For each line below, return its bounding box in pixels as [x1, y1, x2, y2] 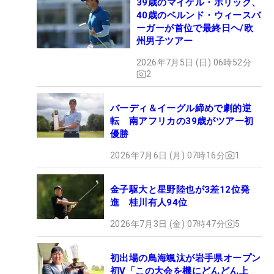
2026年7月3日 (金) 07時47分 [110, 218, 225, 229]
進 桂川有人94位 [110, 196, 188, 208]
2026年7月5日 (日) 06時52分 [136, 57, 251, 67]
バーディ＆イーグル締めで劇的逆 [110, 102, 251, 114]
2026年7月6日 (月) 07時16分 [110, 150, 225, 160]
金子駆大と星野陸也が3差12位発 [110, 183, 250, 195]
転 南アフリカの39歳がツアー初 [110, 115, 254, 127]
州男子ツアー [136, 35, 193, 46]
